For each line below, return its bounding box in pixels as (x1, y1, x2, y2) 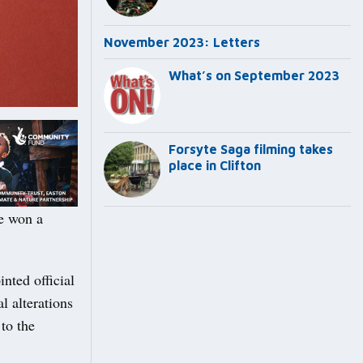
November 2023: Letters (104, 35, 260, 50)
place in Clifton (169, 158, 261, 173)
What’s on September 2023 (169, 68, 340, 83)
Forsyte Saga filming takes (169, 142, 333, 157)
